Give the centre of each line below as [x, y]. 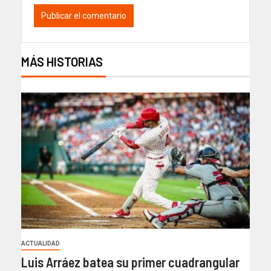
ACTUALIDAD [41, 243]
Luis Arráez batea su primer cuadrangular [130, 262]
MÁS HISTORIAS [62, 61]
